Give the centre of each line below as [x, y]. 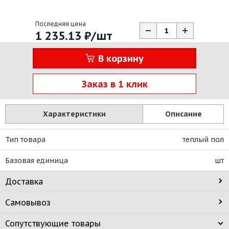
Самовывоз [28, 202]
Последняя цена [61, 24]
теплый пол [203, 140]
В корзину [121, 58]
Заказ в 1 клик [114, 84]
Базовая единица [37, 161]
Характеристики [74, 114]
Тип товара [25, 140]
